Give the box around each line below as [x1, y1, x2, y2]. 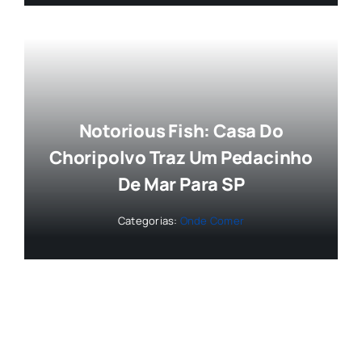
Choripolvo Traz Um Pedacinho [49, 145, 313, 170]
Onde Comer [179, 213, 245, 229]
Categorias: [117, 213, 180, 229]
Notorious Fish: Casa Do [78, 119, 284, 144]
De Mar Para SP [117, 172, 245, 197]
